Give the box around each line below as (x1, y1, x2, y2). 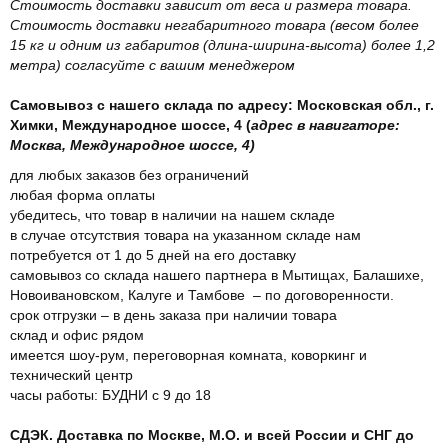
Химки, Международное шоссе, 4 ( (10, 116, 251, 133)
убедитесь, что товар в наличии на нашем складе (10, 206, 335, 223)
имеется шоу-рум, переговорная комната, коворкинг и (10, 346, 367, 363)
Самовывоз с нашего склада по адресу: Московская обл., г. (10, 96, 434, 113)
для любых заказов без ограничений (10, 166, 249, 183)
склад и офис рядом (10, 326, 144, 343)
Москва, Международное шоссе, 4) (10, 136, 255, 153)
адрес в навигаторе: (251, 116, 400, 133)
